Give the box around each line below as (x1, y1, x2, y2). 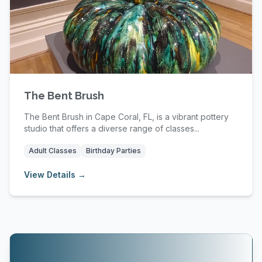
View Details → (24, 170, 86, 180)
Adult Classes (29, 146, 77, 155)
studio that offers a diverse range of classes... (24, 123, 199, 133)
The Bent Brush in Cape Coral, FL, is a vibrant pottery (24, 112, 229, 122)
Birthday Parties (86, 146, 141, 155)
